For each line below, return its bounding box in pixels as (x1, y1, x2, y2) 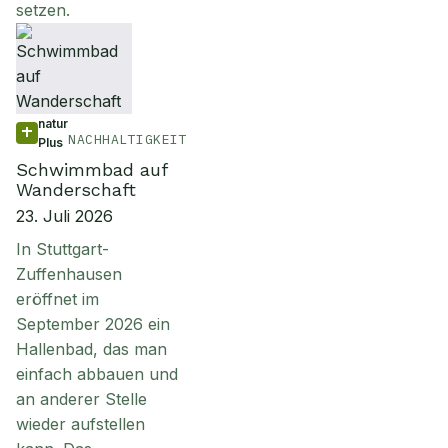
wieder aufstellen (16, 414, 145, 434)
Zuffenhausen (16, 264, 122, 284)
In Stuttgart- (16, 239, 109, 259)
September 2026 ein (16, 314, 170, 334)
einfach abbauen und (16, 364, 178, 384)
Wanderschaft (16, 179, 136, 200)
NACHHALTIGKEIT (68, 131, 188, 148)
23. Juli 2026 (16, 206, 113, 226)
